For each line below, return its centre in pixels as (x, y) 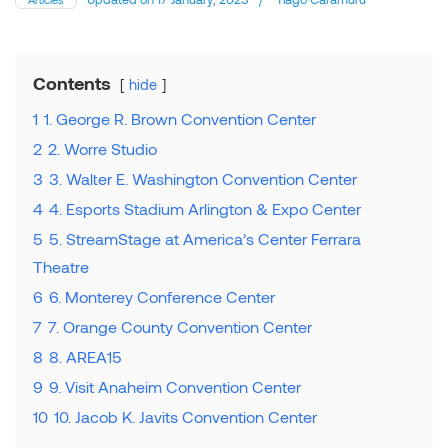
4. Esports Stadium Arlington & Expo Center (205, 208)
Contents (72, 82)
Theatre (61, 266)
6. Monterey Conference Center (162, 296)
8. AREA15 (85, 356)
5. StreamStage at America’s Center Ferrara (205, 238)
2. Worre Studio (102, 148)
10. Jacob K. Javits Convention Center (185, 416)
